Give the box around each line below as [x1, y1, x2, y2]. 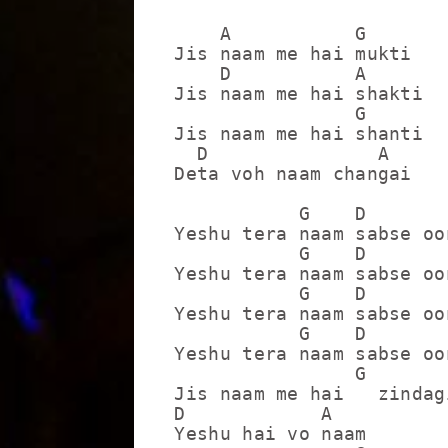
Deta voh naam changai [174, 163, 412, 184]
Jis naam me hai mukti [174, 43, 412, 64]
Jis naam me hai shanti [174, 123, 424, 144]
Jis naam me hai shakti [174, 83, 424, 104]
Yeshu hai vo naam [174, 423, 367, 444]
